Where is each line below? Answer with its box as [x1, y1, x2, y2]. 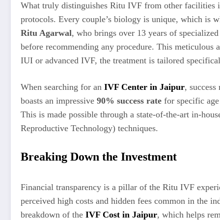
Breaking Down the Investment [21, 150, 177, 163]
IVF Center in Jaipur [104, 82, 185, 92]
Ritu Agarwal [21, 28, 72, 38]
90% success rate [97, 95, 162, 106]
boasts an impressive [21, 95, 97, 106]
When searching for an [21, 82, 104, 92]
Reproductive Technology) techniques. [21, 123, 158, 133]
